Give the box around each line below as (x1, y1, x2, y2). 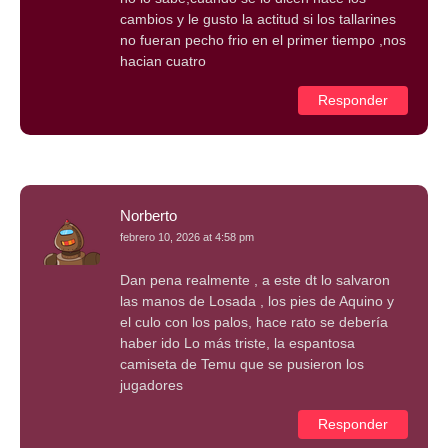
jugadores (120, 377, 183, 394)
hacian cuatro (120, 52, 206, 69)
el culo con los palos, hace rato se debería (120, 314, 388, 331)
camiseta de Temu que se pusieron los (120, 356, 364, 373)
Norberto (120, 207, 177, 225)
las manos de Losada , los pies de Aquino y (120, 293, 394, 310)
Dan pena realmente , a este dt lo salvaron (120, 272, 390, 289)
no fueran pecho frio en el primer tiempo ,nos (120, 31, 406, 48)
